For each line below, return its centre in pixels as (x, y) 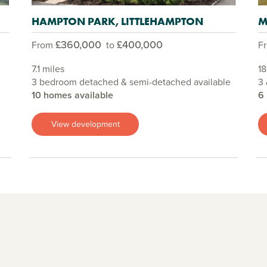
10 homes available (72, 95)
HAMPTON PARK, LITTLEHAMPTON (117, 21)
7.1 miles (48, 69)
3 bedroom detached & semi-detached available (131, 82)
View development (85, 124)
